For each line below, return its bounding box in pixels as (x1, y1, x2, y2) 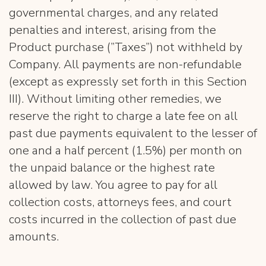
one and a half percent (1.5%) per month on (9, 142, 242, 159)
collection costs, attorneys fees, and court (9, 194, 232, 210)
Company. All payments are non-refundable (9, 56, 242, 72)
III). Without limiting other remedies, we (9, 91, 221, 107)
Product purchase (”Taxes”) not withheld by (9, 39, 242, 55)
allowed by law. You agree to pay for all (9, 177, 217, 193)
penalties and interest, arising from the (9, 22, 216, 38)
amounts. (9, 229, 59, 245)
